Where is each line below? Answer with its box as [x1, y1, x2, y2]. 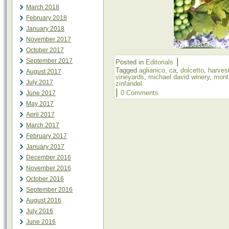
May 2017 [26, 100, 54, 107]
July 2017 [26, 79, 53, 86]
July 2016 [26, 208, 53, 215]
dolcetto [180, 66, 204, 75]
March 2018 [26, 4, 59, 11]
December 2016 [26, 154, 71, 161]
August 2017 [26, 68, 61, 75]
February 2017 [26, 132, 67, 140]
